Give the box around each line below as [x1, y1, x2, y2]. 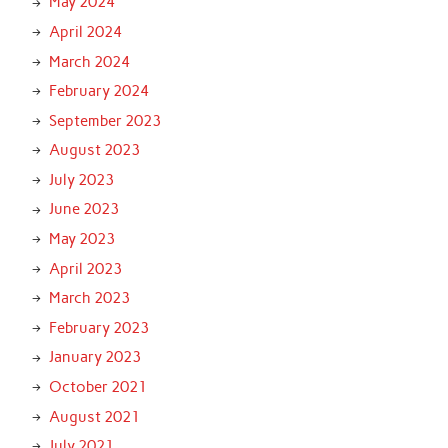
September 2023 [48, 111, 161, 130]
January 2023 [48, 348, 141, 367]
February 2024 [48, 82, 149, 101]
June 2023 [48, 200, 119, 219]
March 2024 [48, 52, 130, 71]
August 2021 [48, 407, 140, 426]
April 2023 [48, 259, 122, 278]
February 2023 [48, 318, 149, 337]
